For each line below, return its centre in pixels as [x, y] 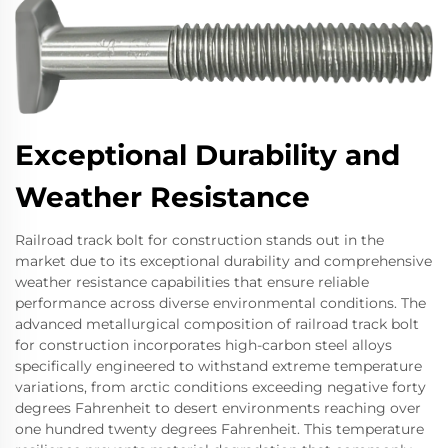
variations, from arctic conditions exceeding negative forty [220, 387]
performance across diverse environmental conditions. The [220, 303]
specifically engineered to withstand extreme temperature [218, 366]
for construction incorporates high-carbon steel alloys [203, 345]
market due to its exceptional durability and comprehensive [223, 261]
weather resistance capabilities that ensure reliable [192, 282]
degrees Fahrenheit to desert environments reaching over [218, 408]
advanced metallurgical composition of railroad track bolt [217, 324]
